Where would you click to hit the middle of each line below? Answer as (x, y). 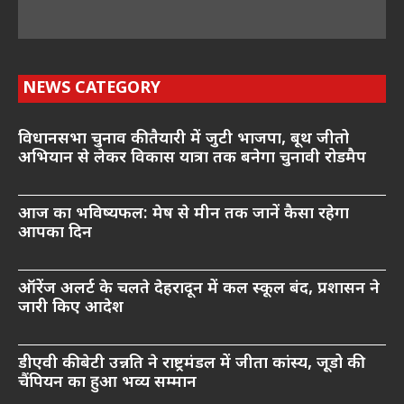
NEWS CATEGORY (92, 88)
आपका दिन (55, 233)
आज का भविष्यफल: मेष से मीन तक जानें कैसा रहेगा (184, 214)
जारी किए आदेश (71, 308)
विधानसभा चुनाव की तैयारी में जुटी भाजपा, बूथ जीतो (184, 139)
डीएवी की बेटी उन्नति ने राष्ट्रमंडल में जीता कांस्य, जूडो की (189, 363)
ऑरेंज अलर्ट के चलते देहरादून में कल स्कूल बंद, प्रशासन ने (199, 289)
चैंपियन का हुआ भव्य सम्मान (107, 382)
